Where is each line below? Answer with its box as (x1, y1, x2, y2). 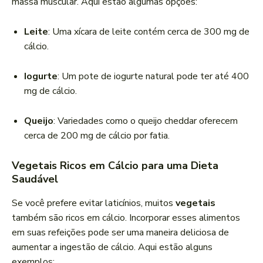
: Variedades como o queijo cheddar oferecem (53, 114, 238, 128)
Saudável (12, 172, 58, 187)
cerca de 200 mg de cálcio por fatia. (24, 129, 170, 143)
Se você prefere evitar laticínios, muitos (12, 197, 176, 210)
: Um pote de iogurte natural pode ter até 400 (58, 70, 249, 83)
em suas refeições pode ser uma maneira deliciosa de (12, 226, 229, 240)
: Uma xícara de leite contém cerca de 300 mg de (48, 25, 249, 39)
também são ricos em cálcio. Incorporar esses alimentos (12, 211, 240, 225)
